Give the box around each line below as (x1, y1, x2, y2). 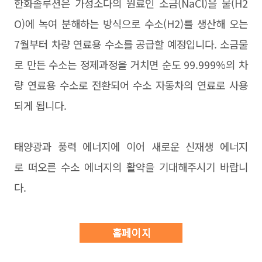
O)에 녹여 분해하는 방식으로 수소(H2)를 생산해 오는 (14, 16, 248, 31)
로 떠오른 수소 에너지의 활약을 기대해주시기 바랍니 (14, 159, 248, 174)
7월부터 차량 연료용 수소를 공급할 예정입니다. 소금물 (14, 36, 248, 51)
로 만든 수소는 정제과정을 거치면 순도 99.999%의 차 (14, 57, 248, 72)
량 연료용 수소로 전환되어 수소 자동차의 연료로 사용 (14, 77, 248, 92)
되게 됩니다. (14, 98, 67, 113)
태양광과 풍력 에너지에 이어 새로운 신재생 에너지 (14, 139, 248, 154)
